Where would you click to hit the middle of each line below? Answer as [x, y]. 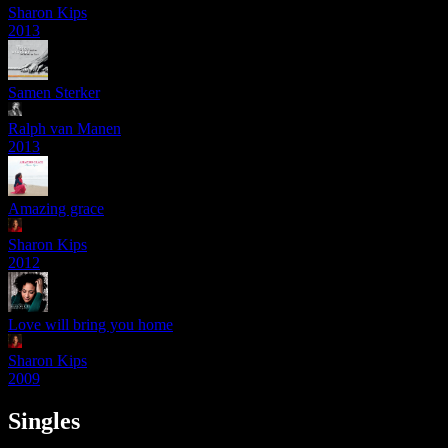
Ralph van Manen [64, 129]
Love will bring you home [90, 325]
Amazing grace [56, 209]
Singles [44, 421]
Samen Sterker [54, 93]
